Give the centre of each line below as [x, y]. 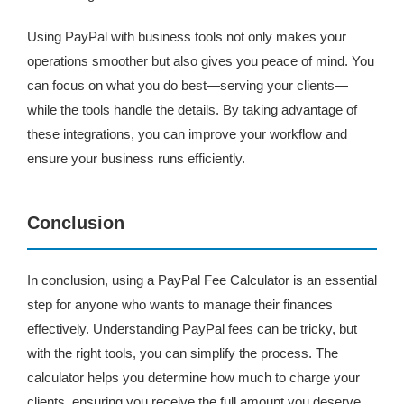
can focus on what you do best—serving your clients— [188, 85]
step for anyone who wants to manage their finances [180, 304]
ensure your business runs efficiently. [136, 158]
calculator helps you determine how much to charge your [193, 377]
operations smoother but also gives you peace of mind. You [201, 61]
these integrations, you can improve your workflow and [187, 134]
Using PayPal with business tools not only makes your [187, 37]
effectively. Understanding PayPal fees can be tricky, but [192, 329]
